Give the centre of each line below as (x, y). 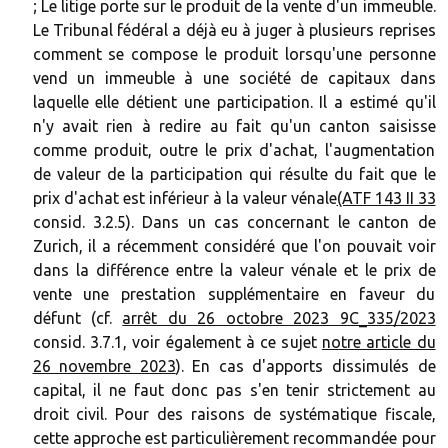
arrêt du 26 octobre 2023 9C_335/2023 (279, 318)
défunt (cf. (77, 318)
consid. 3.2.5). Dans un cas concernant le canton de (234, 222)
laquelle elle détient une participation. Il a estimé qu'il (234, 102)
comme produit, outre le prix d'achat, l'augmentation (234, 150)
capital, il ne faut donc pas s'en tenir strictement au (234, 390)
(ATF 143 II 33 (386, 198)
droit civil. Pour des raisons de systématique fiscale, (234, 414)
